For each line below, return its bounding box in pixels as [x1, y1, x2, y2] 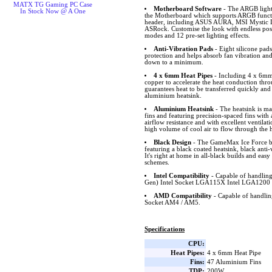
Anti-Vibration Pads [153, 45, 213, 52]
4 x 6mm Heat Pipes [153, 72, 212, 79]
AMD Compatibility [153, 192, 212, 199]
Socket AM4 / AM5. [144, 199, 200, 206]
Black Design [153, 138, 191, 146]
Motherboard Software [153, 5, 222, 12]
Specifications [144, 225, 185, 233]
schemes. [144, 158, 169, 166]
